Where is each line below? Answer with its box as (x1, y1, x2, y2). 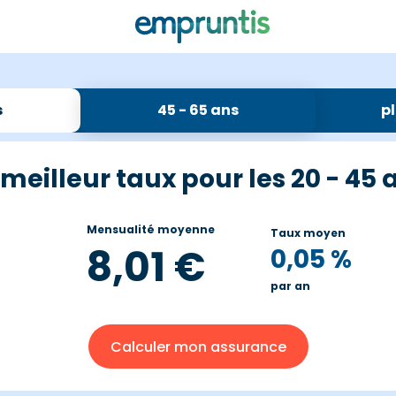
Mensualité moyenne (86, 222, 215, 237)
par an (270, 278, 310, 293)
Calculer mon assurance (110, 336, 286, 357)
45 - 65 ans (157, 100, 239, 120)
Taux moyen (270, 225, 346, 240)
